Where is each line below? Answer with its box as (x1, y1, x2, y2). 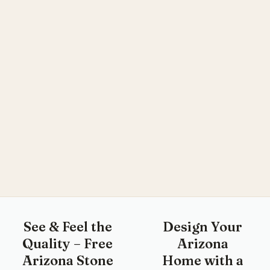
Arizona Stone (22, 251, 113, 269)
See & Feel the (23, 218, 112, 235)
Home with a (162, 251, 243, 269)
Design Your (163, 218, 242, 235)
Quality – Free (22, 234, 113, 252)
